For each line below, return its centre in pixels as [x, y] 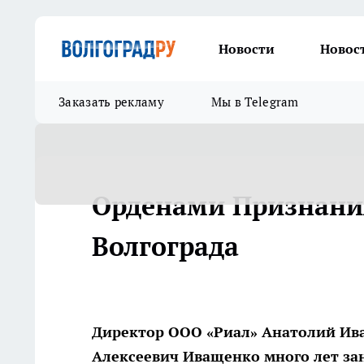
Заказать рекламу [111, 102]
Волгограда [165, 246]
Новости [247, 49]
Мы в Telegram [255, 102]
